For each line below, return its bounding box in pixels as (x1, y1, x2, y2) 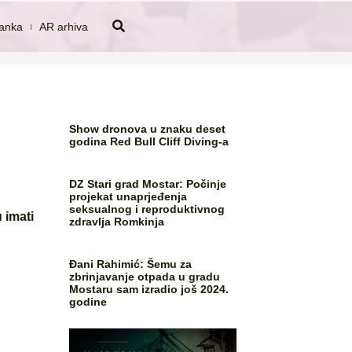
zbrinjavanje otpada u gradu (69, 270, 221, 283)
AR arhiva (39, 20, 89, 33)
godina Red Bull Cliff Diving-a (69, 135, 229, 148)
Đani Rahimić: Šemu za (69, 258, 192, 270)
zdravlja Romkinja (69, 215, 165, 228)
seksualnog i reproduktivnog (69, 203, 225, 215)
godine (69, 295, 108, 308)
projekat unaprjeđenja (69, 190, 188, 203)
